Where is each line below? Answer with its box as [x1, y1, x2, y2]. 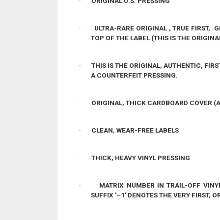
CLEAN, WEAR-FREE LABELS [91, 126, 179, 134]
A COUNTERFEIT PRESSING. [91, 71, 178, 79]
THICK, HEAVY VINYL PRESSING [91, 154, 190, 162]
